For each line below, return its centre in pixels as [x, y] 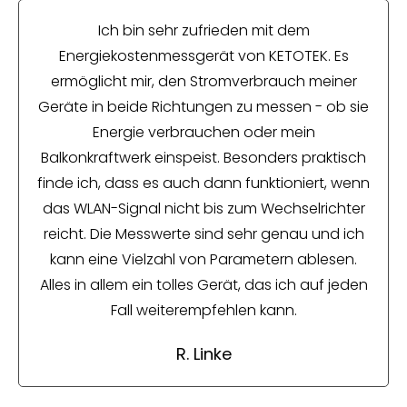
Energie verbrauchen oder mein [203, 132]
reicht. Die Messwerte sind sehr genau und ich [203, 233]
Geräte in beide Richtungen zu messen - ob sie [203, 106]
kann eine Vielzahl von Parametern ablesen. [203, 259]
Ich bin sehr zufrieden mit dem [203, 30]
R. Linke [203, 353]
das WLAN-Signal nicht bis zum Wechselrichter [203, 208]
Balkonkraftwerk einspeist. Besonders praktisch [203, 157]
